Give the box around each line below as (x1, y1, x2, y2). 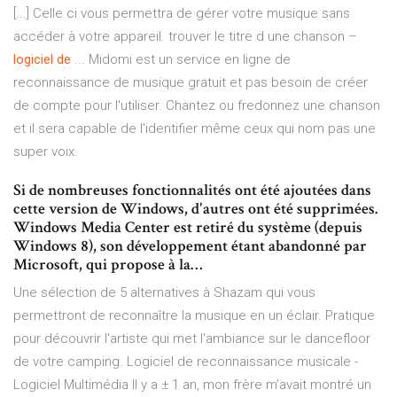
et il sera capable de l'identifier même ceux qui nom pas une (13, 121, 376, 137)
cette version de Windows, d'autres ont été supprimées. (13, 198, 378, 220)
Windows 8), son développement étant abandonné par (13, 236, 367, 257)
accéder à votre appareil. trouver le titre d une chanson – (13, 28, 357, 45)
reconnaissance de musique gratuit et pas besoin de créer (13, 74, 368, 91)
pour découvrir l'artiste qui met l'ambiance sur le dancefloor (13, 331, 370, 347)
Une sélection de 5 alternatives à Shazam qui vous (13, 284, 315, 301)
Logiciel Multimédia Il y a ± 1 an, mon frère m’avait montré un (13, 377, 371, 393)
